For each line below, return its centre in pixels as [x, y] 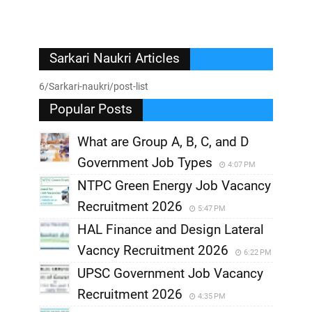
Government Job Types [145, 163]
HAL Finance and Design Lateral [171, 229]
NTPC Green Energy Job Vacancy [174, 186]
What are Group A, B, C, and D [163, 142]
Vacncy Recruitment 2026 [153, 250]
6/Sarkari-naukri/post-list [94, 86]
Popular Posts [91, 109]
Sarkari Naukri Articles [115, 58]
